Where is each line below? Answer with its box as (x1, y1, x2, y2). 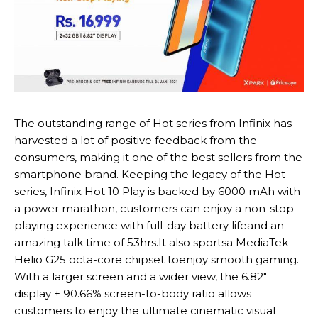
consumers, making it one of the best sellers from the (14, 150, 302, 165)
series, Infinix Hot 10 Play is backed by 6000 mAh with (14, 185, 300, 199)
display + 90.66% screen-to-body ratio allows (14, 287, 251, 301)
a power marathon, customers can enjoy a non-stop (14, 202, 294, 216)
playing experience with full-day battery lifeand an (14, 219, 284, 233)
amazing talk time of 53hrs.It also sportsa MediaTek (14, 236, 288, 250)
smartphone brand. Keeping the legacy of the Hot (14, 168, 285, 182)
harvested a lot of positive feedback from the (14, 133, 257, 148)
